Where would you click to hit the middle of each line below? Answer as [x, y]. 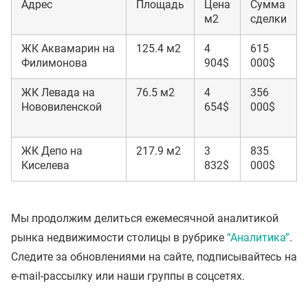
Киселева [45, 166]
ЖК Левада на [58, 93]
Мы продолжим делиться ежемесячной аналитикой [145, 219]
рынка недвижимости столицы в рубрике [119, 238]
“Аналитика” [258, 238]
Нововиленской [62, 107]
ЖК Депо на [52, 151]
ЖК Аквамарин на [68, 49]
